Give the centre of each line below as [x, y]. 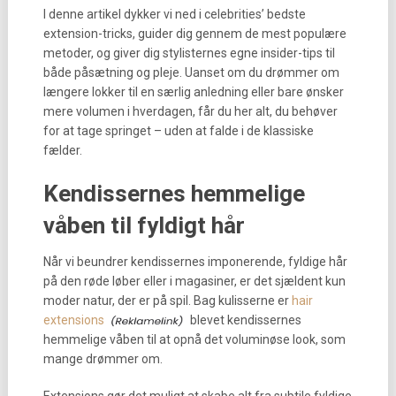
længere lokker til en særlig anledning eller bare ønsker [193, 92]
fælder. [62, 150]
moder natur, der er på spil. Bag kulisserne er [167, 301]
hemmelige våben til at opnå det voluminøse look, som [194, 339]
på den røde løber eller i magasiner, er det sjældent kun [194, 281]
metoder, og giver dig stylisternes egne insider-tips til [189, 53]
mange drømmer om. [103, 359]
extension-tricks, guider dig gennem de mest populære [194, 34]
